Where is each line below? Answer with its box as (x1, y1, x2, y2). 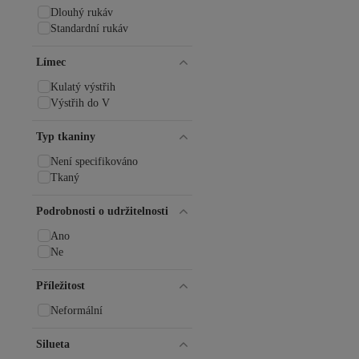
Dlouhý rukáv (50, 6, 113, 18)
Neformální (50, 305, 103, 317)
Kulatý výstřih (50, 81, 115, 93)
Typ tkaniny (36, 131, 95, 143)
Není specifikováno (50, 155, 138, 167)
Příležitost (36, 280, 85, 292)
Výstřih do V (50, 97, 110, 109)
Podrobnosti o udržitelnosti (36, 205, 168, 217)
